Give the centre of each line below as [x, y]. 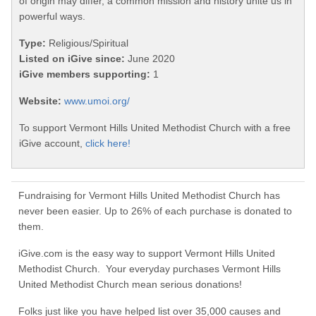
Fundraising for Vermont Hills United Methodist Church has [149, 196]
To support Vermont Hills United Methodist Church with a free [155, 128]
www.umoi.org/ [97, 101]
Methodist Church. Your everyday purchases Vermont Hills [150, 269]
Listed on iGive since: [72, 59]
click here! [108, 144]
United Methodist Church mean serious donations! [130, 285]
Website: [40, 101]
